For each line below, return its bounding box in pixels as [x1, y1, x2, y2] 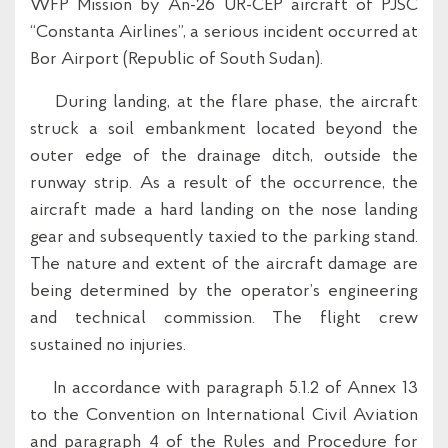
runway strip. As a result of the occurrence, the [30, 174, 418, 193]
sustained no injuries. [30, 336, 186, 355]
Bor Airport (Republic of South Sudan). [30, 50, 323, 69]
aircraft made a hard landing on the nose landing [30, 201, 418, 220]
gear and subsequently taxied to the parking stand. [30, 228, 418, 247]
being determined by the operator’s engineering [30, 282, 418, 301]
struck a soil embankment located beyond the [30, 120, 418, 139]
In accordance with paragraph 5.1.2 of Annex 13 [30, 379, 418, 398]
